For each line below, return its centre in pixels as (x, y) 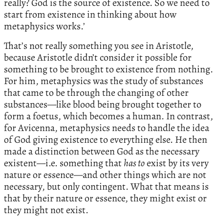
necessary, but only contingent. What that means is (106, 186)
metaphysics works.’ (44, 26)
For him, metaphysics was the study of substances (104, 81)
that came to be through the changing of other (96, 92)
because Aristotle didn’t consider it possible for (98, 57)
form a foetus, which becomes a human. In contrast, (109, 116)
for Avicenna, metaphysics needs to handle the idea (107, 128)
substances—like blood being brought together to (103, 104)
